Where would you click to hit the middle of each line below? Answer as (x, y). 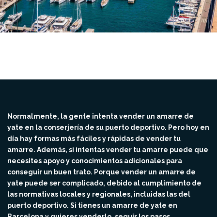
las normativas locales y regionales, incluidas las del (99, 194)
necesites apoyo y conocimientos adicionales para (95, 161)
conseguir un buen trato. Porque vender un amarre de (101, 172)
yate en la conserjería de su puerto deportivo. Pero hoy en (108, 127)
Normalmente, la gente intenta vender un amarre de (101, 116)
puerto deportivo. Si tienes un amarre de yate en (92, 205)
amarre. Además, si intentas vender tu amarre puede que (108, 150)
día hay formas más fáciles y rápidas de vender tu (94, 139)
